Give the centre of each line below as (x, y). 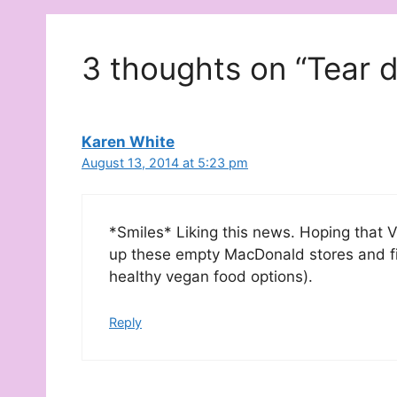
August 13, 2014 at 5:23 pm (165, 162)
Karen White (128, 141)
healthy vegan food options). (211, 277)
